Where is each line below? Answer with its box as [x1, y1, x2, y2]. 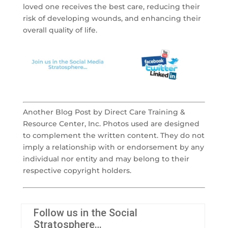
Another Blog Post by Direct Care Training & [22, 107, 185, 117]
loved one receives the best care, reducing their [22, 2, 200, 12]
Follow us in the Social [34, 207, 138, 219]
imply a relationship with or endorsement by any [22, 142, 204, 152]
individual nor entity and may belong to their [22, 154, 189, 164]
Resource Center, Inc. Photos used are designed [22, 119, 199, 129]
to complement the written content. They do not [22, 131, 205, 140]
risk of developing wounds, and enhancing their [22, 14, 201, 23]
